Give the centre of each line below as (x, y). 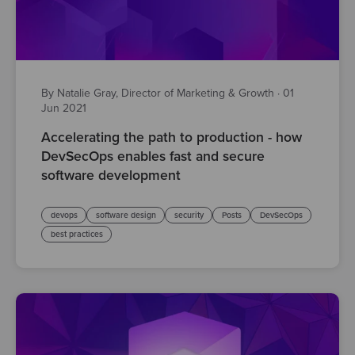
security (189, 216)
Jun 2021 (64, 109)
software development (111, 176)
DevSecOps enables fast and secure (153, 157)
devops (64, 216)
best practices (76, 235)
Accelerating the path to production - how (172, 138)
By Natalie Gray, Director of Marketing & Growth (159, 94)
